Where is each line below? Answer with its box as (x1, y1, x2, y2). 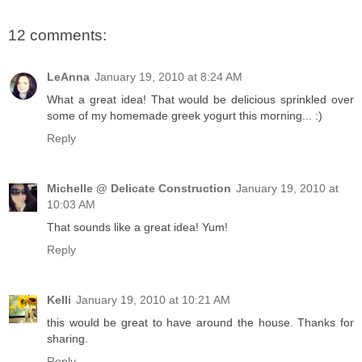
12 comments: (8, 26, 107, 44)
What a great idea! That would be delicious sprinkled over (47, 92, 354, 106)
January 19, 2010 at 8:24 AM (95, 69, 242, 83)
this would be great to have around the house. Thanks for (47, 315, 354, 329)
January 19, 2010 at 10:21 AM (76, 293, 230, 306)
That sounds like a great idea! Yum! (47, 220, 228, 234)
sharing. (47, 331, 88, 345)
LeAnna (47, 69, 90, 83)
